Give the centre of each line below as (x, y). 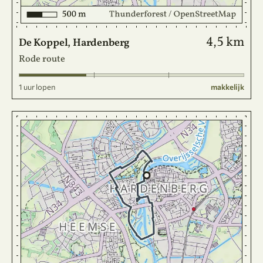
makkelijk (227, 87)
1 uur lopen (37, 87)
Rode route (42, 59)
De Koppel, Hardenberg (75, 43)
